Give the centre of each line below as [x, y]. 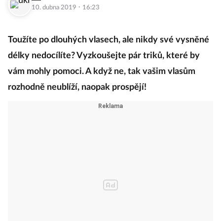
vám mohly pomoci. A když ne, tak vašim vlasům [102, 72]
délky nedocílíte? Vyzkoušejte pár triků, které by [104, 56]
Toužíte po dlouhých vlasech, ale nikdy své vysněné [109, 40]
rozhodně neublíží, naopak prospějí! [78, 88]
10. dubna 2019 [55, 8]
